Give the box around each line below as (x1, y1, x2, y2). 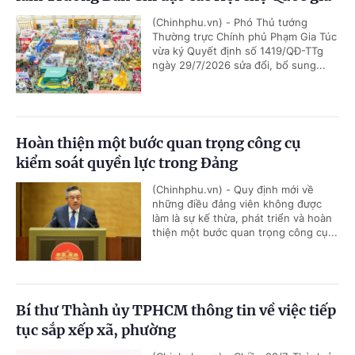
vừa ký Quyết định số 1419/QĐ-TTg (152, 44, 323, 58)
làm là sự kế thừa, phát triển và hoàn (152, 212, 332, 225)
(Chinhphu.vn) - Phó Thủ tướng (152, 16, 307, 29)
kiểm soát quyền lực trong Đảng (16, 154, 238, 173)
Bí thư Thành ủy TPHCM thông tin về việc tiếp (16, 301, 336, 320)
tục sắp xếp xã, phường (16, 321, 176, 340)
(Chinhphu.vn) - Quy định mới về (152, 183, 314, 197)
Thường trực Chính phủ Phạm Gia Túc (152, 30, 337, 44)
